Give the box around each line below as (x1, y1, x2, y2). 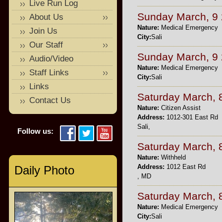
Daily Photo (14, 164, 74, 177)
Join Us (29, 26, 57, 36)
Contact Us (29, 96, 71, 105)
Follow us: (17, 127, 54, 135)
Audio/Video (29, 54, 73, 63)
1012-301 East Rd (165, 113, 218, 121)
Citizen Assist (161, 104, 201, 111)
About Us (29, 12, 63, 22)
